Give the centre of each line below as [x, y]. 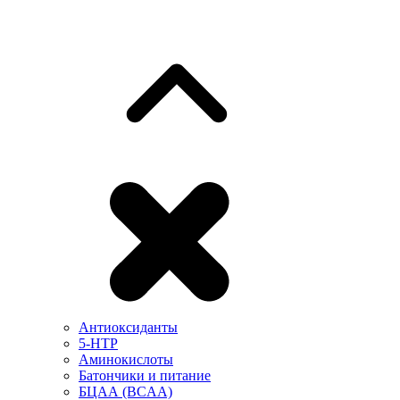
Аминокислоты [126, 359]
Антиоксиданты [128, 327]
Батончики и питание [145, 375]
